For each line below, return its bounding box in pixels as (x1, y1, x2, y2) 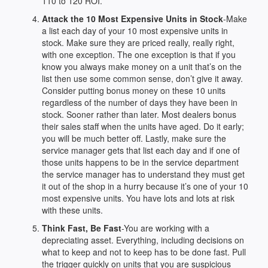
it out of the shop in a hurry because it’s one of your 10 (42, 180, 248, 192)
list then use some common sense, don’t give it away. (42, 72, 243, 84)
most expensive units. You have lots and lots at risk (42, 192, 234, 204)
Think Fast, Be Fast (42, 222, 121, 234)
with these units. (42, 204, 103, 216)
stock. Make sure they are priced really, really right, (42, 36, 234, 48)
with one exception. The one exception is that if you (42, 48, 236, 60)
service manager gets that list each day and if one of (42, 144, 240, 156)
